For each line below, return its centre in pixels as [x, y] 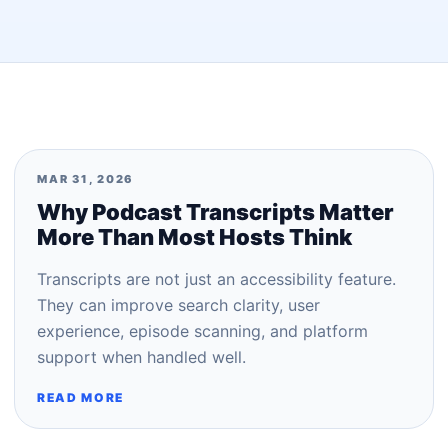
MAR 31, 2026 [86, 179]
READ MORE [81, 397]
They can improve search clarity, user [178, 305]
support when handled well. [141, 357]
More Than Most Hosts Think [194, 237]
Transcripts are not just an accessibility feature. [216, 279]
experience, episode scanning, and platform [202, 331]
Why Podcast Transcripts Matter [215, 212]
